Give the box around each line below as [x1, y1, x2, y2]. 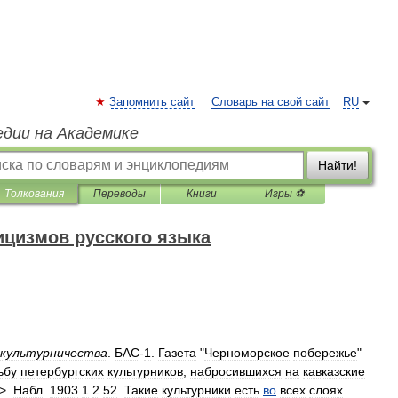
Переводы [92, 187, 146, 200]
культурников [107, 364, 183, 378]
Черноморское [204, 346, 290, 360]
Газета [158, 346, 196, 360]
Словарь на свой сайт [211, 96, 330, 108]
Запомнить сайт [109, 96, 195, 108]
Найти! [318, 158, 357, 172]
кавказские [303, 364, 365, 378]
